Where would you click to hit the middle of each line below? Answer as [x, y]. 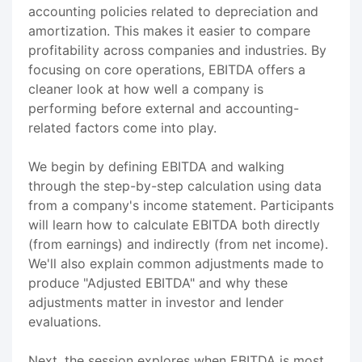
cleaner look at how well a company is [146, 88]
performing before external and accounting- [164, 108]
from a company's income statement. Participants [181, 205]
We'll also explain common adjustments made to [176, 263]
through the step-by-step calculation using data [175, 185]
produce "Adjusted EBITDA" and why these [158, 282]
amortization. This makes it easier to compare [169, 30]
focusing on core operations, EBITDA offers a [167, 69]
